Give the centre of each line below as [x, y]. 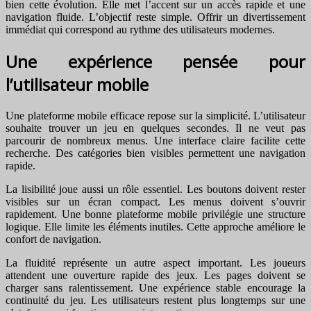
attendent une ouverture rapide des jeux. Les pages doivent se [155, 275]
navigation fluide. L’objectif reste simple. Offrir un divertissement [155, 17]
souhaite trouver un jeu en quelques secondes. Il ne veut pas [155, 128]
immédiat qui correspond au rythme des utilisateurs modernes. [140, 29]
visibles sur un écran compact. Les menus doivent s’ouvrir [155, 201]
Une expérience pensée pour [155, 61]
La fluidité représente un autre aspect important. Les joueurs [155, 262]
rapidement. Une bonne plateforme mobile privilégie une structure [155, 214]
